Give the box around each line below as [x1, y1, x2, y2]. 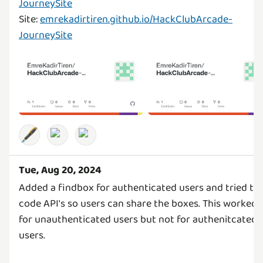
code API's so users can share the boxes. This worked [19, 195, 257, 212]
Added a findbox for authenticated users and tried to [19, 179, 259, 196]
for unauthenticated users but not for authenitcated [19, 211, 257, 228]
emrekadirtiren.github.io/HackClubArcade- [40, 11, 232, 28]
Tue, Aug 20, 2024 [19, 161, 102, 178]
